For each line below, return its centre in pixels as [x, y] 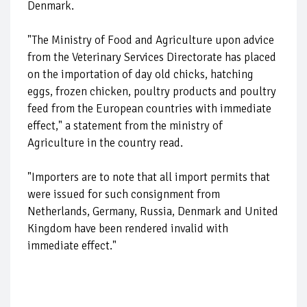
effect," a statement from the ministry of [125, 126]
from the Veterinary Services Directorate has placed [152, 57]
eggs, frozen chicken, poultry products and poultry [152, 91]
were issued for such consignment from [124, 194]
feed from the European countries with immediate [149, 109]
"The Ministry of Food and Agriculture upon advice [151, 40]
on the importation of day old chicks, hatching [140, 74]
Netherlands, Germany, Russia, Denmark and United [153, 211]
